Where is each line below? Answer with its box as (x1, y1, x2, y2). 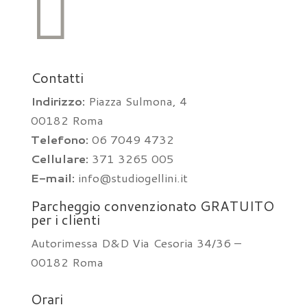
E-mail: (30, 169, 75, 186)
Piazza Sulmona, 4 (84, 92, 187, 109)
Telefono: (30, 130, 92, 147)
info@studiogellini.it (74, 169, 188, 186)
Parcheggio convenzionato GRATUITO (30, 195, 274, 215)
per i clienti (30, 209, 100, 229)
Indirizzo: (30, 92, 85, 109)
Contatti (30, 67, 84, 87)
